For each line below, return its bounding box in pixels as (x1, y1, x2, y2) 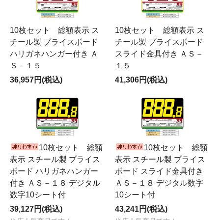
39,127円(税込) (10, 205, 62, 213)
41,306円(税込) (115, 76, 167, 84)
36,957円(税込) (10, 76, 62, 84)
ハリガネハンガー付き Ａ (10, 50, 98, 58)
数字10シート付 (10, 191, 66, 199)
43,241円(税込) (115, 205, 167, 213)
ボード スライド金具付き (115, 167, 203, 175)
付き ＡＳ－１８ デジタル (10, 179, 100, 187)
